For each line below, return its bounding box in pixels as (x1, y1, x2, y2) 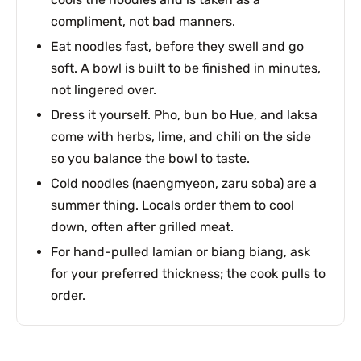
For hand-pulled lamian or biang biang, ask (50, 243, 310, 259)
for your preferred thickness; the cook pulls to (50, 265, 326, 281)
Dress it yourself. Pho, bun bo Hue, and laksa (50, 106, 317, 122)
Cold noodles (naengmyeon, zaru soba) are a (50, 175, 317, 191)
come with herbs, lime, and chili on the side (50, 128, 311, 144)
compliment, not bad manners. (50, 13, 235, 29)
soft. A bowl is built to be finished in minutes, (50, 60, 321, 76)
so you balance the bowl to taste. (50, 150, 250, 166)
